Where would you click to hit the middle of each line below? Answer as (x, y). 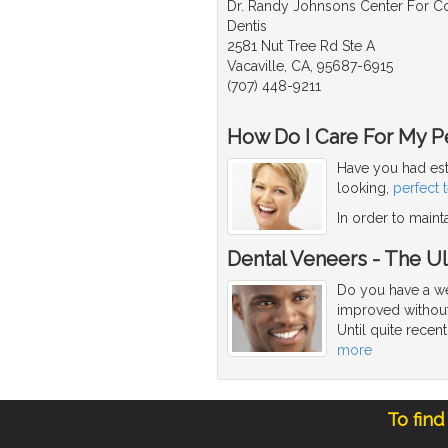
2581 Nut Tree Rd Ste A (301, 45)
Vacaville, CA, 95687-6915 (310, 65)
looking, (365, 187)
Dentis (247, 25)
